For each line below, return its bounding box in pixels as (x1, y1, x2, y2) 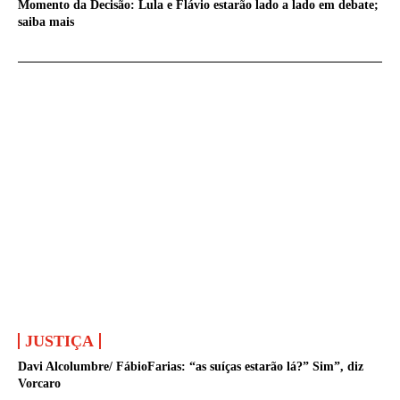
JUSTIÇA (25, 331, 95, 350)
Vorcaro (18, 376, 62, 390)
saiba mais (18, 14, 75, 29)
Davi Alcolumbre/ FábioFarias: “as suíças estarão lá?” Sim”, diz (18, 359, 364, 373)
